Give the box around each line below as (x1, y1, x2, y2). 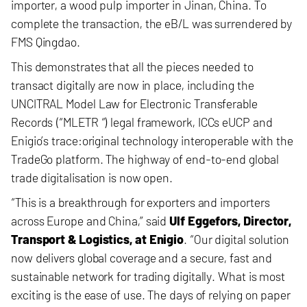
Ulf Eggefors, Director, (169, 213, 292, 228)
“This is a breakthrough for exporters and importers (11, 195, 270, 210)
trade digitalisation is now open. (11, 170, 181, 185)
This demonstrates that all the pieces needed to (11, 59, 254, 74)
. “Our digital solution (184, 232, 290, 247)
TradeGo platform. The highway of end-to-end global (11, 151, 279, 167)
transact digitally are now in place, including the (11, 77, 254, 93)
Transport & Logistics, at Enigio (11, 232, 184, 247)
